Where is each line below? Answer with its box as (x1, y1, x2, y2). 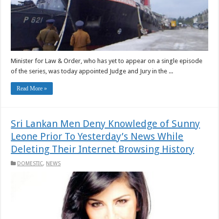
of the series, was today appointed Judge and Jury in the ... (11, 67, 174, 75)
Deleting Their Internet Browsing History (11, 143, 195, 155)
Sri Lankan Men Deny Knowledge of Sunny (11, 117, 200, 130)
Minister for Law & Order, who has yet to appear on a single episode (11, 57, 203, 65)
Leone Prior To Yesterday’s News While (11, 130, 184, 142)
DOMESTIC (17, 160, 44, 167)
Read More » (17, 85, 47, 92)
